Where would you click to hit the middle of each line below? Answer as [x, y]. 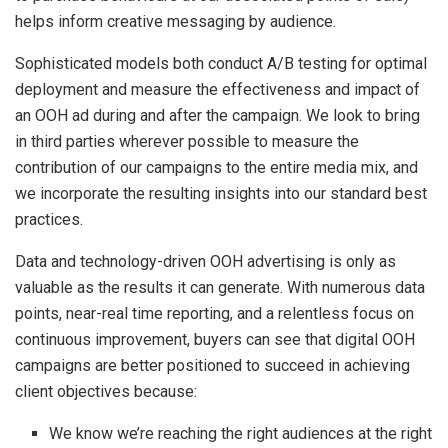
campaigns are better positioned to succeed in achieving [212, 365]
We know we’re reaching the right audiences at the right [241, 433]
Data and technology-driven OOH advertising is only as [205, 261]
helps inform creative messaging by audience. [175, 21]
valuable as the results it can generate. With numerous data [220, 287]
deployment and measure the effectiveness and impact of [217, 89]
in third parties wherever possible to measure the [187, 141]
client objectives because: [106, 391]
